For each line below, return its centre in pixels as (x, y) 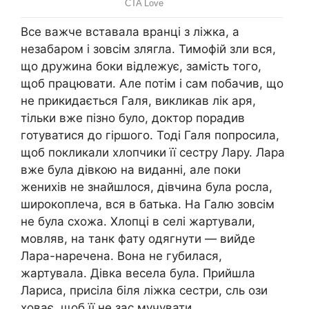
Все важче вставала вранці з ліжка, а (130, 32)
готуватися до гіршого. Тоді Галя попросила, (150, 136)
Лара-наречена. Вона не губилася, (121, 256)
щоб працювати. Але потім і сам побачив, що (152, 84)
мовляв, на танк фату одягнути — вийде (138, 239)
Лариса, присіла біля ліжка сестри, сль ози (144, 291)
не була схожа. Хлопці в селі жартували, (138, 222)
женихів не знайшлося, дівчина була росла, (147, 187)
